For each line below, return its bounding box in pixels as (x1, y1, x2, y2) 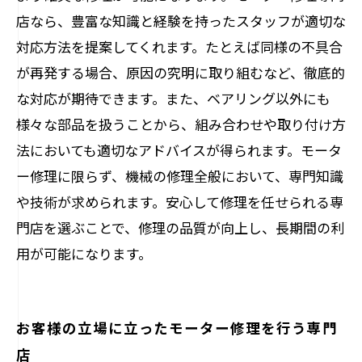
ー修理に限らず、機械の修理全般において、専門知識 (16, 166, 343, 186)
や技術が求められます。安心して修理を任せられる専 (16, 192, 343, 212)
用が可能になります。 (16, 243, 152, 263)
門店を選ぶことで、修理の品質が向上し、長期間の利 (16, 217, 344, 238)
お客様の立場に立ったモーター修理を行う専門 (16, 317, 338, 338)
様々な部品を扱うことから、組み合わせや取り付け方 (16, 114, 346, 134)
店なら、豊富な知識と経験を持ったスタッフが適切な (16, 11, 346, 31)
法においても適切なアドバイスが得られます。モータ (16, 140, 342, 160)
